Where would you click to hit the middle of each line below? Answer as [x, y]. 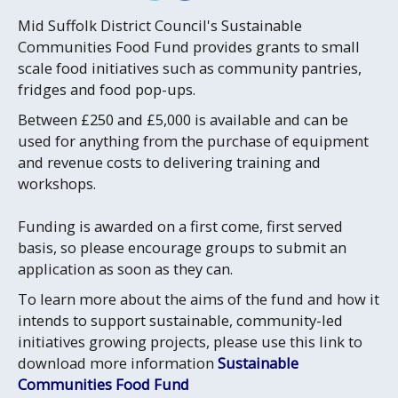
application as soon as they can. [125, 269]
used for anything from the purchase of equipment [193, 141]
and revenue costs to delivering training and [169, 162]
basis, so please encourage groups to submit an [182, 247]
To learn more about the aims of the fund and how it [199, 299]
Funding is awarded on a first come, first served [180, 226]
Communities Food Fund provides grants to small [189, 47]
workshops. [57, 183]
